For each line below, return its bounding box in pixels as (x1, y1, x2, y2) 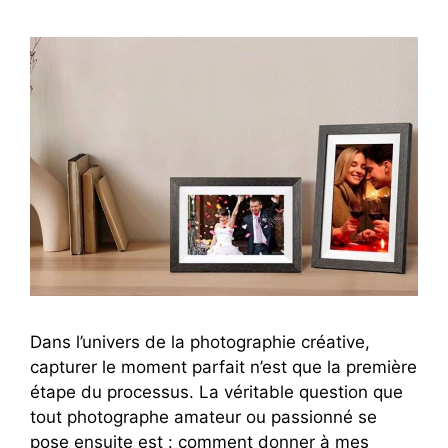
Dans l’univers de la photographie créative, (30, 331, 370, 352)
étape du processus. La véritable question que (30, 381, 403, 402)
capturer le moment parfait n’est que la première (30, 356, 417, 377)
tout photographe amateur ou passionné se (30, 406, 377, 427)
